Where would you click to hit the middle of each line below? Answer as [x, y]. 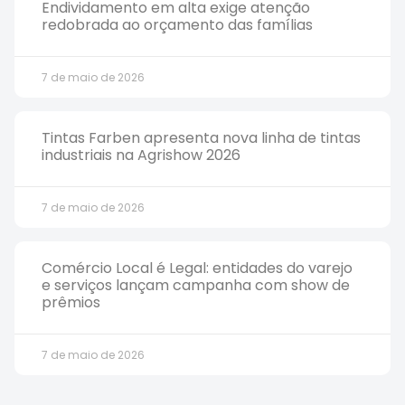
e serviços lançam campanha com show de [196, 285]
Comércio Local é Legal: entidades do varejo [197, 268]
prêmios [71, 302]
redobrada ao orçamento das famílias [177, 25]
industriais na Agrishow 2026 [141, 155]
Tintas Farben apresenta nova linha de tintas [201, 138]
